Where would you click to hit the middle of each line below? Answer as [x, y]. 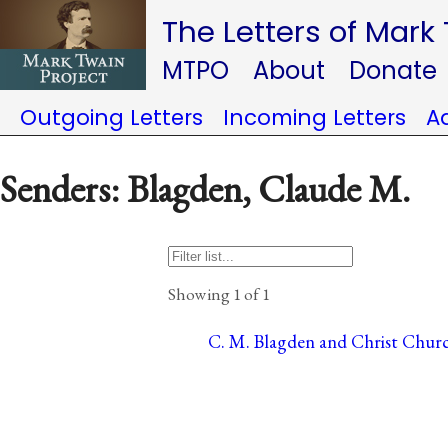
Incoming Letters [314, 117]
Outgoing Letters [111, 117]
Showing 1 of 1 [219, 293]
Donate [393, 70]
